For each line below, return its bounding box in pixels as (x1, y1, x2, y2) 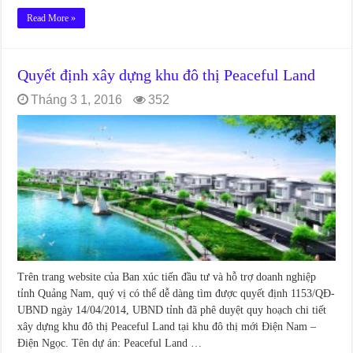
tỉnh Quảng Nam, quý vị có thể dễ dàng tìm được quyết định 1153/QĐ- (17, 288, 336, 300)
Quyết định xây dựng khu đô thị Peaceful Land (17, 65, 316, 84)
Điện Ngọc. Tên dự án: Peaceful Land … (17, 337, 203, 350)
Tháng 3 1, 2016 (31, 92, 123, 106)
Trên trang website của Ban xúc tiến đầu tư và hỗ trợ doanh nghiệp (17, 271, 317, 284)
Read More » (27, 12, 76, 24)
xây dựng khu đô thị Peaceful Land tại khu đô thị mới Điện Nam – (17, 321, 317, 333)
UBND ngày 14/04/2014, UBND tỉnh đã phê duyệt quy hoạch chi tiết (17, 304, 327, 317)
